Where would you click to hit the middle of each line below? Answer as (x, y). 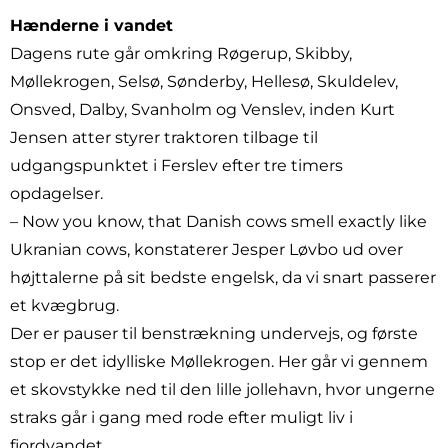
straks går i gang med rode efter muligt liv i (181, 417)
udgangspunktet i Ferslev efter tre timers (176, 165)
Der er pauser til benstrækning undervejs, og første (214, 333)
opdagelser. (56, 193)
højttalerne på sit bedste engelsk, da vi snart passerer (223, 277)
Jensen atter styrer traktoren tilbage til (164, 137)
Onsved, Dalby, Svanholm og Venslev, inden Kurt (202, 109)
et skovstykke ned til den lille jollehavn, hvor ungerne (222, 389)
